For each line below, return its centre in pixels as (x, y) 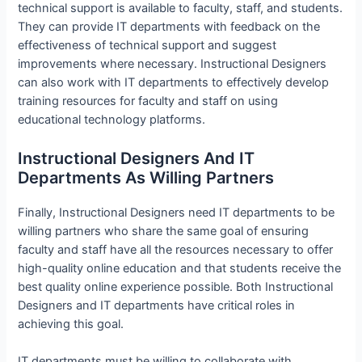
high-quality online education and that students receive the (180, 268)
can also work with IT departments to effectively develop (174, 83)
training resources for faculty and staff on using (148, 101)
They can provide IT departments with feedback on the (169, 27)
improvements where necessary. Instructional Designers (173, 64)
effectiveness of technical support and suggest (147, 46)
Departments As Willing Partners (146, 177)
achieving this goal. (71, 324)
